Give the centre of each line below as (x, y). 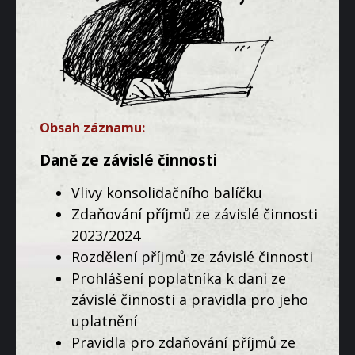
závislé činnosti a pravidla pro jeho (190, 299)
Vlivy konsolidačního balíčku (167, 192)
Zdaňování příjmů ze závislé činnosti (195, 214)
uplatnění (104, 321)
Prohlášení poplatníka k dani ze (179, 278)
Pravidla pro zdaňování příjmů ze (183, 342)
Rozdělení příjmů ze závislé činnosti (192, 256)
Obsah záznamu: (92, 128)
